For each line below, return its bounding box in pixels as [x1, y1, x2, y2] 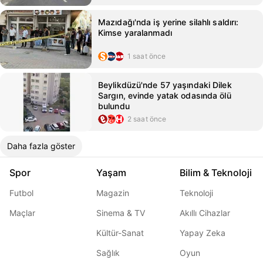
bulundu [98, 101, 130, 111]
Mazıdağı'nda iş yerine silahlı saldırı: [98, 17, 239, 27]
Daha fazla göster [7, 141, 75, 151]
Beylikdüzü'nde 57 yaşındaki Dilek [98, 80, 232, 90]
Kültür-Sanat [96, 228, 144, 238]
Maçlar [9, 208, 35, 218]
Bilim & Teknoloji [180, 167, 252, 178]
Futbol [9, 188, 33, 198]
